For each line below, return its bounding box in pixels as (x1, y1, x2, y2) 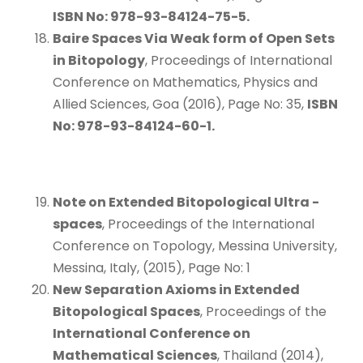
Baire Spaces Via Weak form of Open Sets (53, 28, 335, 48)
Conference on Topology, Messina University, (53, 236, 337, 255)
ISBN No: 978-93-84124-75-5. (53, 6, 250, 26)
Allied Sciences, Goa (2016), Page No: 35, (53, 94, 307, 113)
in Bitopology (53, 50, 145, 70)
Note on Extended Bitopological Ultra (53, 192, 312, 211)
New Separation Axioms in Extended (53, 280, 300, 299)
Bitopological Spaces (53, 301, 200, 321)
